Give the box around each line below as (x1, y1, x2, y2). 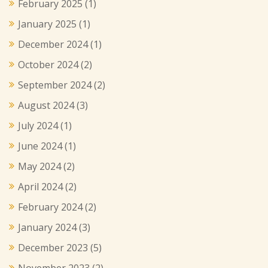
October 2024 (18, 57, 78, 71)
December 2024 (18, 37, 88, 51)
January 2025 (18, 17, 77, 31)
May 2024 (18, 159, 61, 173)
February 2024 (18, 200, 83, 214)
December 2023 (18, 240, 88, 254)
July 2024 (18, 118, 58, 132)
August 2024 (18, 98, 74, 112)
